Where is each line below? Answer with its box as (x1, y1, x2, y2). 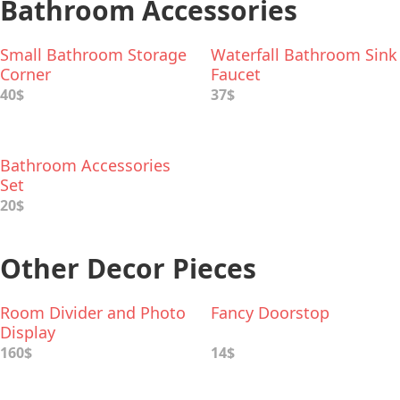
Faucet (211, 63, 261, 85)
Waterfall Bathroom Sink (211, 44, 397, 65)
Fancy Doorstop (211, 302, 329, 323)
